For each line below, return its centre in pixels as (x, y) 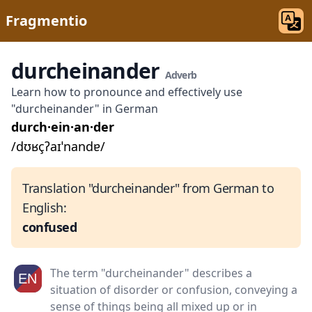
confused (50, 227)
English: (45, 208)
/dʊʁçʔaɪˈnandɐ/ (58, 146)
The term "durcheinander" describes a (151, 273)
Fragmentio (46, 21)
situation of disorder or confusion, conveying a (174, 290)
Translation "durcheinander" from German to (148, 188)
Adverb (180, 75)
